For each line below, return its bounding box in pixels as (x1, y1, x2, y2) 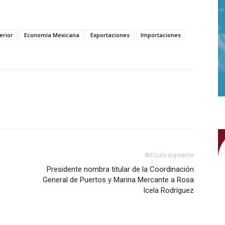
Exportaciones (90, 31, 130, 39)
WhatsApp (38, 103, 64, 111)
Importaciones (141, 31, 181, 39)
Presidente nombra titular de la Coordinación (47, 164, 194, 174)
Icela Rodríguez (143, 185, 194, 195)
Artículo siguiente (145, 151, 194, 159)
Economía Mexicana (24, 31, 79, 39)
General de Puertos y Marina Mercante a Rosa (43, 175, 194, 184)
